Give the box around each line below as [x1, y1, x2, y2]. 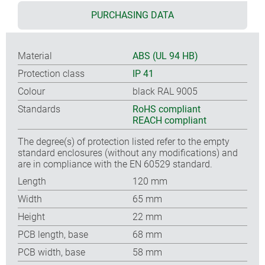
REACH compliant [132, 114, 206, 126]
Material [18, 50, 52, 62]
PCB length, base [18, 228, 88, 240]
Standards [18, 103, 60, 115]
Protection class [18, 67, 85, 79]
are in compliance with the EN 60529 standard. [18, 158, 212, 170]
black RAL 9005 [132, 85, 198, 97]
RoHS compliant [132, 103, 201, 115]
